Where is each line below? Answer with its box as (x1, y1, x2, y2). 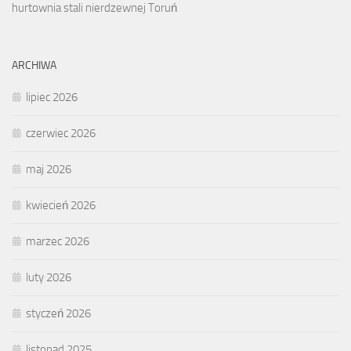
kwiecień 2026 (26, 198, 96, 213)
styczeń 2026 (26, 306, 91, 321)
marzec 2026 (26, 234, 89, 249)
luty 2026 (26, 270, 71, 285)
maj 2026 (26, 162, 71, 177)
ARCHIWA (12, 59, 56, 73)
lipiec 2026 (26, 90, 78, 105)
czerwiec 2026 (26, 126, 96, 141)
